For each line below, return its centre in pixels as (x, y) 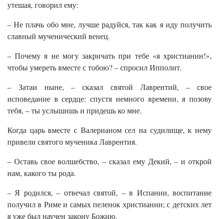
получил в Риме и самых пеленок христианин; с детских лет (109, 204)
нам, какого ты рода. (42, 173)
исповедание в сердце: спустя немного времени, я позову (109, 99)
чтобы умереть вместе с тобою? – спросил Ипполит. (95, 67)
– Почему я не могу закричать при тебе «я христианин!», (109, 56)
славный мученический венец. (59, 36)
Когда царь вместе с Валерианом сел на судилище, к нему (109, 130)
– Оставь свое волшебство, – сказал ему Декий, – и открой (109, 161)
